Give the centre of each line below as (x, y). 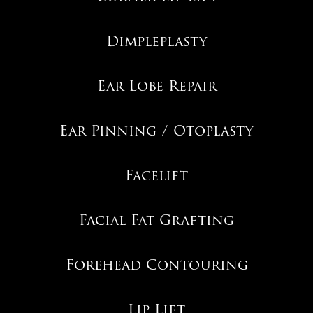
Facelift (156, 175)
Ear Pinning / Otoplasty (156, 130)
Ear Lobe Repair (156, 86)
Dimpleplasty (156, 41)
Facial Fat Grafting (156, 220)
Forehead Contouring (156, 264)
